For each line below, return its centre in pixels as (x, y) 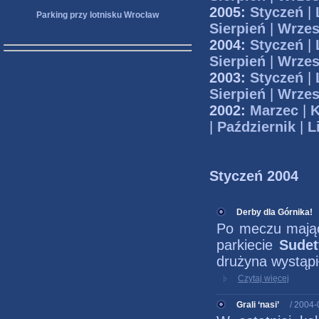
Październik (256, 127)
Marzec (274, 110)
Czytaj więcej (263, 278)
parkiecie (248, 245)
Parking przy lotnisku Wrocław (98, 15)
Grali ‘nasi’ (258, 305)
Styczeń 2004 (254, 176)
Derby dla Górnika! (274, 212)
